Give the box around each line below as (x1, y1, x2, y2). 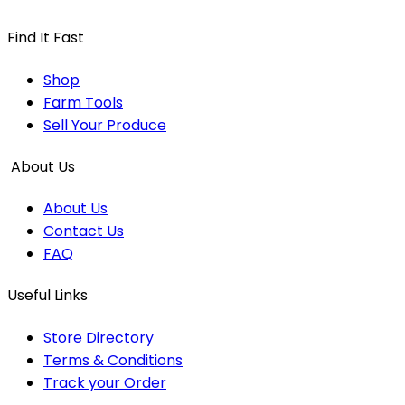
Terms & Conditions (43, 349, 183, 371)
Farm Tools (43, 91, 123, 113)
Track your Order (43, 372, 166, 393)
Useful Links (7, 285, 88, 306)
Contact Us (43, 221, 124, 242)
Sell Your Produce (43, 114, 166, 136)
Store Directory (43, 326, 154, 348)
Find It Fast (7, 27, 84, 49)
